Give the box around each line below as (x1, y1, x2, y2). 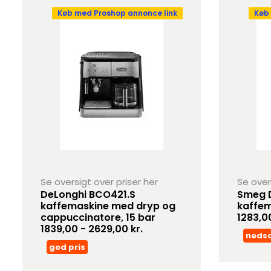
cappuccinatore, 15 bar (41, 211, 156, 224)
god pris (49, 241, 86, 253)
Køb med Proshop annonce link (57, 8, 177, 18)
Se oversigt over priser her (41, 175, 158, 188)
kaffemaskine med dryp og (41, 199, 176, 213)
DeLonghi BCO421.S (41, 188, 136, 201)
